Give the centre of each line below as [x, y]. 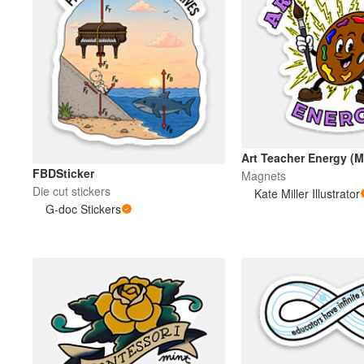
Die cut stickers [71, 191]
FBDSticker [63, 173]
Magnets [263, 176]
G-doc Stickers [83, 208]
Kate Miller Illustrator [307, 194]
